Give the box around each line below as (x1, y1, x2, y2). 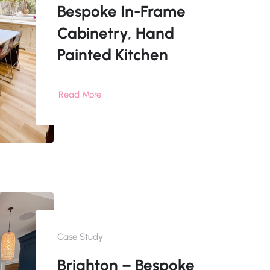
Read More (58, 89, 101, 101)
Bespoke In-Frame (57, 2, 186, 22)
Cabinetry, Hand (57, 24, 174, 43)
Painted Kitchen (57, 45, 168, 65)
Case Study (57, 231, 103, 243)
